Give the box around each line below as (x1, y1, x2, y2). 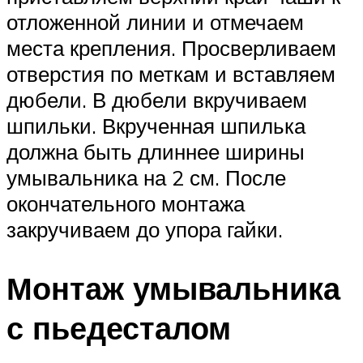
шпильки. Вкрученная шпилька (6, 113, 305, 139)
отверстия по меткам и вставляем (6, 61, 335, 88)
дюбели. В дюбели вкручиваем (6, 87, 307, 113)
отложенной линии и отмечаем (6, 9, 304, 36)
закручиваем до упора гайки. (6, 216, 283, 243)
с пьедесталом (6, 307, 231, 348)
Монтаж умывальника (6, 267, 340, 308)
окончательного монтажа (6, 190, 245, 217)
